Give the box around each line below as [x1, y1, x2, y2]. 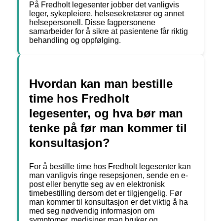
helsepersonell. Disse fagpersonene [29, 18, 155, 27]
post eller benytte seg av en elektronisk [29, 180, 165, 189]
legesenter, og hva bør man [29, 107, 183, 120]
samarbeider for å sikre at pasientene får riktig [29, 27, 188, 36]
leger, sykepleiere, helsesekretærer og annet [29, 9, 184, 18]
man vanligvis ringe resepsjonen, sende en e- [29, 171, 188, 180]
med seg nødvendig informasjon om [29, 207, 154, 216]
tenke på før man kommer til [29, 121, 187, 135]
